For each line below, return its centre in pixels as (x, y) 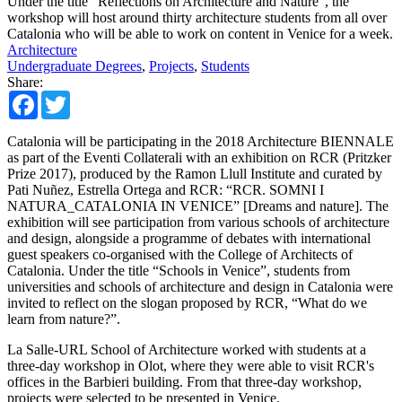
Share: (25, 82)
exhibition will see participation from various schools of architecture (198, 222)
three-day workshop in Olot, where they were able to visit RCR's (191, 365)
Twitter (90, 97)
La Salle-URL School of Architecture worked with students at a (187, 349)
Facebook (66, 97)
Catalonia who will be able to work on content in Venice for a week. (200, 33)
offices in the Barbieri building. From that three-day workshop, (184, 381)
